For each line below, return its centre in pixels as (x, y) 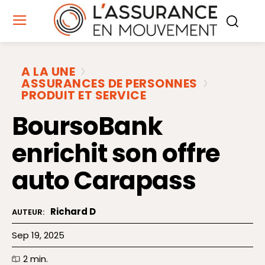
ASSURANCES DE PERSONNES (109, 84)
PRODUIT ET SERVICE (84, 96)
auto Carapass (104, 181)
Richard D (73, 212)
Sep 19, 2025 (38, 235)
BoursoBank (87, 127)
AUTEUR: (28, 212)
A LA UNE (48, 72)
